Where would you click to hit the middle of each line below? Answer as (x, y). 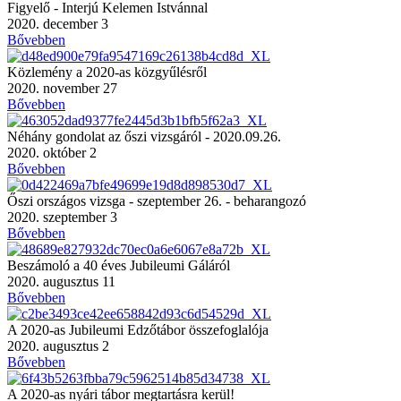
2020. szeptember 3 (62, 217)
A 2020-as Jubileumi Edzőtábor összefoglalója (138, 329)
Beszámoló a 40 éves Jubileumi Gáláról (119, 265)
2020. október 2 (52, 152)
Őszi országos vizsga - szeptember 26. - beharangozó (157, 200)
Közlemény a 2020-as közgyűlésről (107, 72)
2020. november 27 (62, 88)
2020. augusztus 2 (58, 346)
